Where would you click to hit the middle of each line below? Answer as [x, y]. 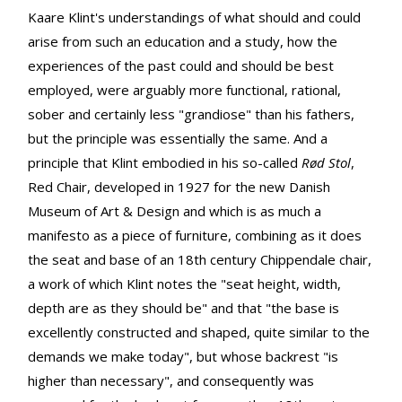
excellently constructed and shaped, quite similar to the [199, 332]
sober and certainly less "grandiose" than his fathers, [191, 114]
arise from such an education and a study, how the [183, 41]
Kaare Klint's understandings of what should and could [194, 17]
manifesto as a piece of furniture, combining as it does [195, 235]
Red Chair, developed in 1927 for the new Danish [179, 186]
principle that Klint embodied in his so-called [165, 162]
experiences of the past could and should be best [181, 65]
